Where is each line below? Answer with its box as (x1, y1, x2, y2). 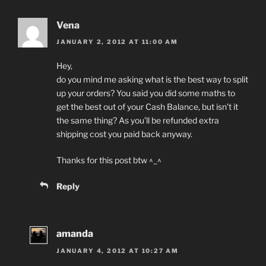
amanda (56, 228, 93, 240)
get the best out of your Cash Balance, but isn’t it (56, 102, 238, 112)
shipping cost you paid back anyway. (56, 129, 192, 140)
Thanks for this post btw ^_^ (56, 155, 161, 166)
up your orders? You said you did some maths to (56, 88, 235, 99)
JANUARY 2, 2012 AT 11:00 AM (56, 38, 179, 46)
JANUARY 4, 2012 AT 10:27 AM (56, 246, 179, 254)
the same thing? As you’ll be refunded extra (56, 115, 219, 126)
